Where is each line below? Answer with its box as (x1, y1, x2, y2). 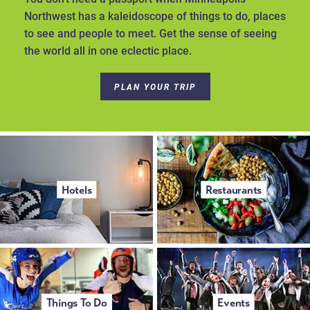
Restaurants (205, 183, 262, 197)
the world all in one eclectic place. (24, 42, 192, 57)
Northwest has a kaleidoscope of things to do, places (24, 8, 286, 23)
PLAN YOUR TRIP (113, 80, 197, 92)
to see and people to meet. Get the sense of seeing (24, 25, 277, 40)
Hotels (61, 183, 92, 197)
